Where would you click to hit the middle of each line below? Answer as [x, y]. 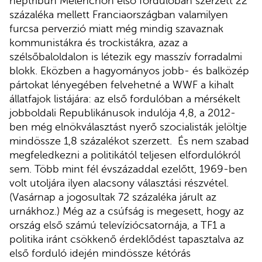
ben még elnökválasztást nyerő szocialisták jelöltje [128, 127]
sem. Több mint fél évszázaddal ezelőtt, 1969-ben [128, 169]
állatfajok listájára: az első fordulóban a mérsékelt [125, 99]
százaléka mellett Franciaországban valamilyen [119, 14]
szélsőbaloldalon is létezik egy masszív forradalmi [126, 56]
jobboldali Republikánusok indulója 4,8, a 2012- [123, 113]
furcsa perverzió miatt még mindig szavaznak [116, 28]
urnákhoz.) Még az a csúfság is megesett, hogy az [127, 211]
